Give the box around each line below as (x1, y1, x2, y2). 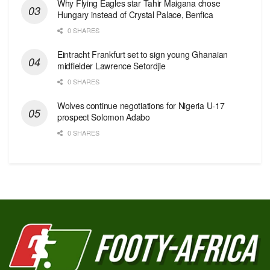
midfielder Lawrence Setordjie (57, 59, 166, 72)
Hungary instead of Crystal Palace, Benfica (57, 8, 213, 20)
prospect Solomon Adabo (57, 110, 150, 123)
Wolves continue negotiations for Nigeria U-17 (57, 99, 225, 111)
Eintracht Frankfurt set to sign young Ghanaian (57, 48, 228, 60)
